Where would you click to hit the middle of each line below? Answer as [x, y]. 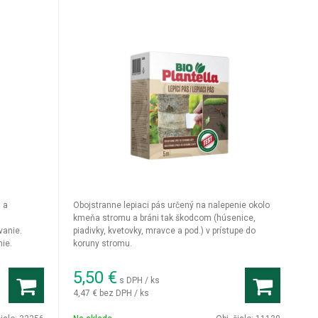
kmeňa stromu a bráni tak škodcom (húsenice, [165, 218]
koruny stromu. [103, 243]
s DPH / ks [140, 280]
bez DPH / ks [125, 293]
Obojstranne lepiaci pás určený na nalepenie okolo [172, 205]
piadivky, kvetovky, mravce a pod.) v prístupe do [165, 231]
